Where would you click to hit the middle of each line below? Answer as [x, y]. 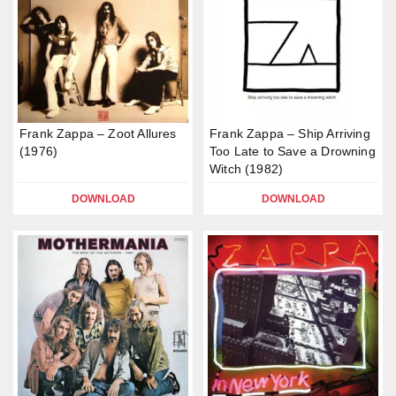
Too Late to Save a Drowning [293, 151]
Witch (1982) [247, 169]
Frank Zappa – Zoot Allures [98, 133]
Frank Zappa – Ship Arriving [290, 133]
